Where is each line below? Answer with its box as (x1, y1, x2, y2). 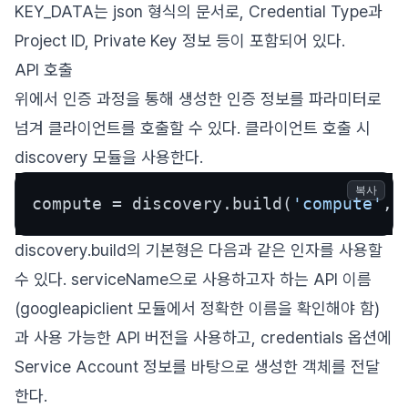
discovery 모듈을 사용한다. (15, 148, 203, 167)
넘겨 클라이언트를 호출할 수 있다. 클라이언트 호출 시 (15, 118, 371, 138)
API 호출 (15, 60, 73, 79)
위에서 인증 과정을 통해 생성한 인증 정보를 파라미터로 (15, 89, 382, 108)
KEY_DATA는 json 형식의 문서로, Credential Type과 (15, 2, 382, 21)
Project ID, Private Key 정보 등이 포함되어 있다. (15, 31, 345, 50)
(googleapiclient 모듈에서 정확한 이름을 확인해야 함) (15, 299, 380, 318)
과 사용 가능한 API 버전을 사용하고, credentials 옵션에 (15, 328, 392, 347)
